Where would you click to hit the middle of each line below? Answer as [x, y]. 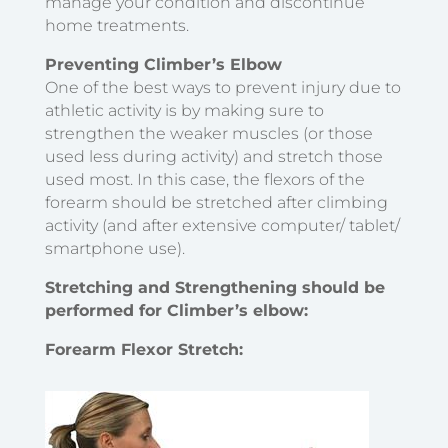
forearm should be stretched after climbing [216, 202]
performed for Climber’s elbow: [176, 310]
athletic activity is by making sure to [184, 110]
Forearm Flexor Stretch [141, 349]
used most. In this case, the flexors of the [204, 179]
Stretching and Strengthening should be [214, 287]
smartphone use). [114, 248]
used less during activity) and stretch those [213, 156]
